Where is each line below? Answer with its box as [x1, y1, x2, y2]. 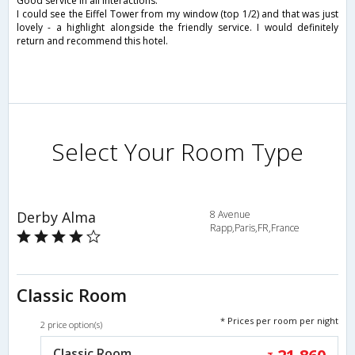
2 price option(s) [40, 318, 102, 330]
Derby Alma [17, 207, 96, 227]
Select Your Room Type [52, 136, 303, 169]
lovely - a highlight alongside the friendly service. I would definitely [17, 21, 338, 35]
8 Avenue [209, 207, 250, 221]
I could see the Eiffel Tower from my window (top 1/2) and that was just [17, 7, 338, 21]
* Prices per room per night [220, 314, 338, 326]
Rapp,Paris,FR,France [209, 220, 300, 235]
